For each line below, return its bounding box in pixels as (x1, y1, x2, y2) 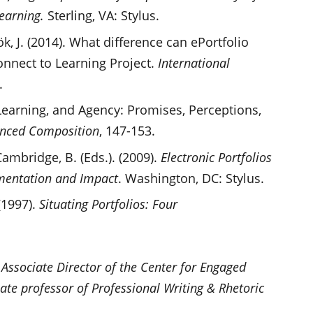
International (157, 54, 230, 71)
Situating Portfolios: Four (38, 196, 177, 213)
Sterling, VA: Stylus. (43, 7, 159, 24)
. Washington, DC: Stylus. (117, 169, 264, 187)
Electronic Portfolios (160, 148, 272, 166)
